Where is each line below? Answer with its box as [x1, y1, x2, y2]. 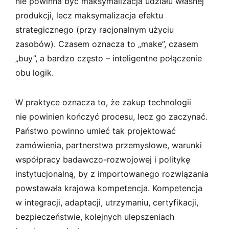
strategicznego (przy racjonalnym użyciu [15, 24, 174, 35]
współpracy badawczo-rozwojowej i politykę [15, 154, 190, 165]
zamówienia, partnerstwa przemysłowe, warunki [15, 140, 202, 150]
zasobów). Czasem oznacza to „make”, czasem [15, 38, 198, 49]
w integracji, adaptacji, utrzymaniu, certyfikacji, [15, 197, 198, 208]
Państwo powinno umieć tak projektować [15, 125, 176, 136]
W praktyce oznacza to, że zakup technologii [15, 97, 191, 107]
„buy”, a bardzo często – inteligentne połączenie [15, 53, 202, 63]
